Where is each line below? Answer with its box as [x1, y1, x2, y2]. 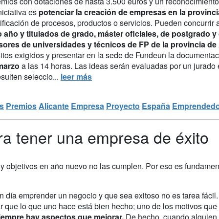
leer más [61, 70, 92, 82]
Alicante [39, 100, 69, 111]
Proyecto [106, 100, 140, 111]
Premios [6, 100, 37, 111]
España [142, 100, 170, 111]
